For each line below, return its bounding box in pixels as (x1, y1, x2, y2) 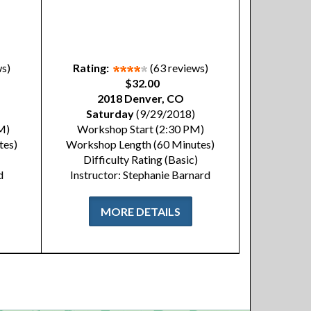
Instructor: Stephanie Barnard (70, 168, 210, 181)
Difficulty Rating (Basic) (83, 153, 198, 166)
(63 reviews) (149, 61, 208, 74)
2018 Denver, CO (96, 92, 184, 105)
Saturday (85, 107, 134, 120)
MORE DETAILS (100, 205, 180, 218)
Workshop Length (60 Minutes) (66, 137, 215, 151)
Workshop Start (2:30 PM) (76, 122, 204, 135)
